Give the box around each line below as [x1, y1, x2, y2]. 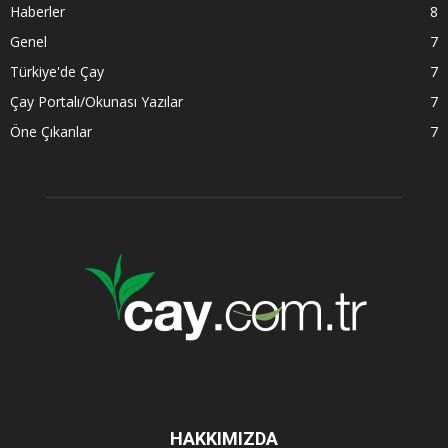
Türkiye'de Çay [10, 61, 104, 81]
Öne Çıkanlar [10, 121, 92, 141]
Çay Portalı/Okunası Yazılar [10, 91, 183, 111]
